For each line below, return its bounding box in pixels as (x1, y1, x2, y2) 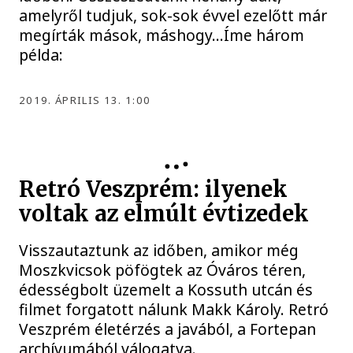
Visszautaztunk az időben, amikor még (19, 240, 299, 262)
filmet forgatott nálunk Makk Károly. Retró (19, 299, 329, 321)
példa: (19, 43, 64, 65)
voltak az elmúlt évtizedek (19, 200, 310, 229)
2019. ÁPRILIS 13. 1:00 (19, 92, 151, 107)
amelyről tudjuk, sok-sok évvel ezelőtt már (19, 4, 328, 26)
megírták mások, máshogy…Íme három (19, 24, 305, 46)
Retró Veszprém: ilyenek (19, 176, 288, 204)
